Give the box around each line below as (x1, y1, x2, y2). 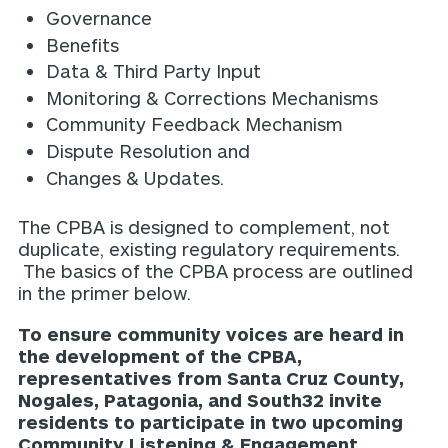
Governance (45, 7, 152, 29)
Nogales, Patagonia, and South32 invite (18, 388, 383, 411)
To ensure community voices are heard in (18, 322, 405, 345)
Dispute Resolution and (45, 139, 250, 162)
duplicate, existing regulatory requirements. (18, 238, 401, 261)
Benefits (45, 33, 119, 56)
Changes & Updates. (45, 166, 224, 189)
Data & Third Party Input (45, 60, 261, 83)
